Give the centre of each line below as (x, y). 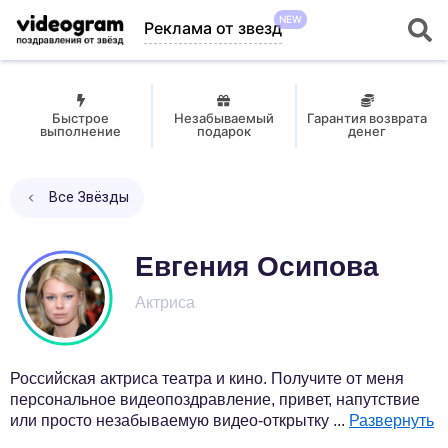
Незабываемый (223, 118)
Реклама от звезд (213, 27)
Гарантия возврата (367, 118)
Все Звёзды (89, 197)
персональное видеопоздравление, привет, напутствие (215, 399)
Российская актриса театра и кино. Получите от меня (207, 378)
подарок (223, 131)
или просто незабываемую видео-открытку (171, 420)
